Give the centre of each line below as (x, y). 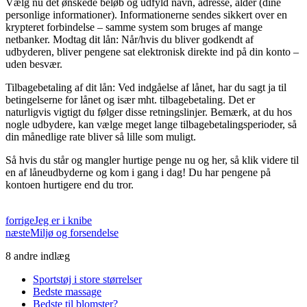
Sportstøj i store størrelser (87, 279)
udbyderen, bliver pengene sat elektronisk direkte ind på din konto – (152, 51)
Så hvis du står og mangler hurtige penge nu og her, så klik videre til (152, 160)
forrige (20, 220)
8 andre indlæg (38, 256)
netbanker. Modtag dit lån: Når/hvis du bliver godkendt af (130, 39)
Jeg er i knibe (63, 220)
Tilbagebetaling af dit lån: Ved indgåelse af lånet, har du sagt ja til (146, 87)
